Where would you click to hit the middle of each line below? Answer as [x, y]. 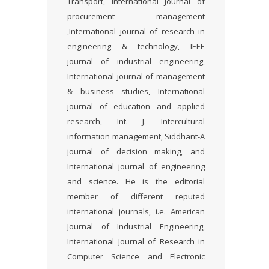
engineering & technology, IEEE [136, 46]
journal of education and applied [136, 106]
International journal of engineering [136, 166]
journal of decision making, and [136, 151]
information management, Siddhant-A [136, 136]
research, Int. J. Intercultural [136, 121]
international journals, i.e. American [136, 211]
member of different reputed [136, 196]
